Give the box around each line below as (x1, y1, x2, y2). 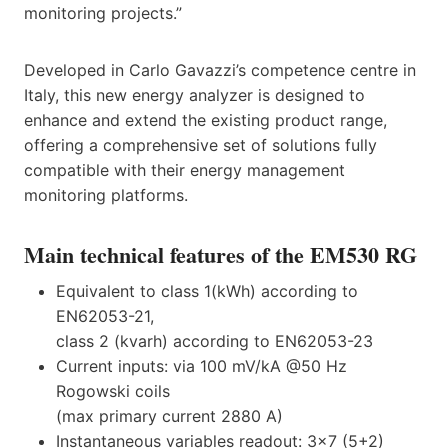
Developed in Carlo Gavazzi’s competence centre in (24, 59, 416, 80)
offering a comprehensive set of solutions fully (24, 134, 377, 155)
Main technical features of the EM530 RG (24, 237, 417, 271)
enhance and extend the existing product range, (24, 109, 387, 130)
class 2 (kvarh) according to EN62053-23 (56, 330, 373, 351)
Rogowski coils (56, 380, 170, 401)
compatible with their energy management (24, 159, 345, 180)
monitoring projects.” (24, 2, 182, 23)
